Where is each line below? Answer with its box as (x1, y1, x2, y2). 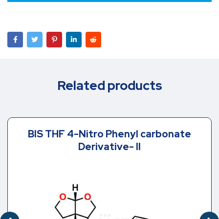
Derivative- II (78, 140, 141, 153)
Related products (57, 77, 162, 94)
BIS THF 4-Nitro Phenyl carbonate (28, 128, 191, 141)
